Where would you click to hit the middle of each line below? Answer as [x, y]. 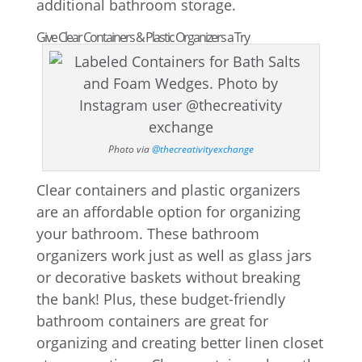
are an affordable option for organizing [168, 212]
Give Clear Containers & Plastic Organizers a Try [142, 37]
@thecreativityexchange [202, 149]
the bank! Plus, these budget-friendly [160, 299]
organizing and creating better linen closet [179, 343]
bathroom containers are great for [152, 321]
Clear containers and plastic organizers [168, 190]
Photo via [130, 149]
